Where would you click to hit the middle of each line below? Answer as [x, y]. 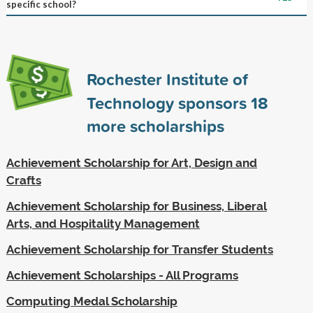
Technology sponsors [168, 102]
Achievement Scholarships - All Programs [122, 275]
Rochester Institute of [167, 79]
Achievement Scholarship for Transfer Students [139, 249]
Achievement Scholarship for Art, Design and [131, 162]
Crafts [23, 180]
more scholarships [155, 125]
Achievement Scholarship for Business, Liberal [136, 206]
